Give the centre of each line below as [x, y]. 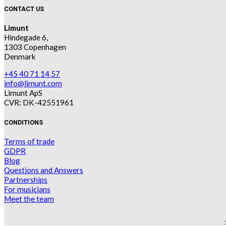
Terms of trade [29, 141]
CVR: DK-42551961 [39, 103]
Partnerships [26, 179]
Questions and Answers [44, 170]
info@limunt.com [33, 83]
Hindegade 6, [26, 38]
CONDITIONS [23, 122]
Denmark [20, 57]
